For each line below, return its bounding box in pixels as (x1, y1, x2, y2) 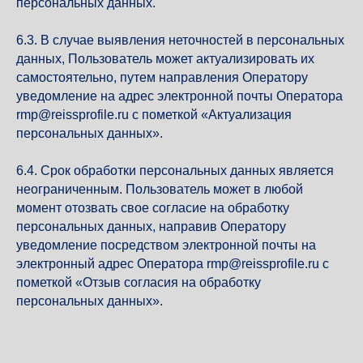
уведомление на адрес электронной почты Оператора (16, 89, 343, 103)
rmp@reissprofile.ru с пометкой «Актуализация (16, 108, 292, 122)
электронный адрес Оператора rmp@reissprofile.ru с (16, 257, 329, 271)
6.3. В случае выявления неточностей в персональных (16, 33, 344, 47)
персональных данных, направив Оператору (16, 220, 286, 233)
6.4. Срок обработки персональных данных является (16, 164, 334, 177)
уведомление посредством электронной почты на (16, 238, 316, 252)
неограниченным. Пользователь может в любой (16, 182, 303, 196)
